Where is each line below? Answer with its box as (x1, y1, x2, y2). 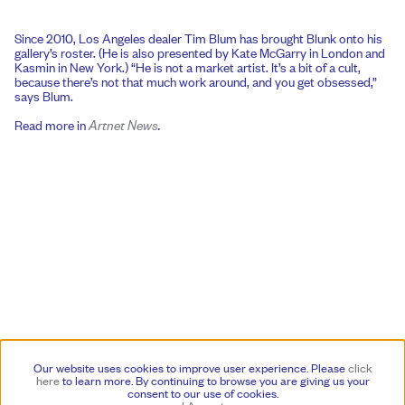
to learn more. (59, 372, 133, 389)
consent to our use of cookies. (127, 384, 278, 401)
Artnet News (89, 114, 158, 134)
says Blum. (14, 86, 73, 106)
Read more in (14, 114, 89, 134)
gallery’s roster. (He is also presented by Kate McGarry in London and (14, 42, 385, 62)
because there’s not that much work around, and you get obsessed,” (14, 71, 377, 91)
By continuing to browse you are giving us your (132, 372, 370, 389)
